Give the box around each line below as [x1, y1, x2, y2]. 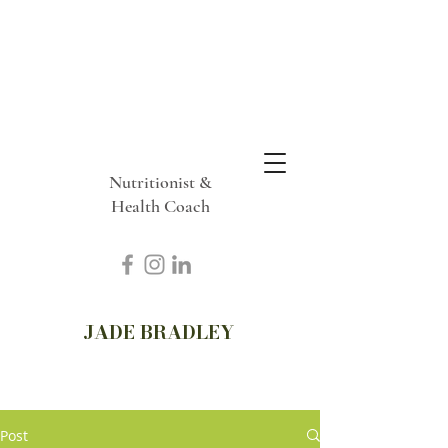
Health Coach [111, 195, 210, 217]
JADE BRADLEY [82, 318, 234, 347]
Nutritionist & [109, 171, 212, 193]
